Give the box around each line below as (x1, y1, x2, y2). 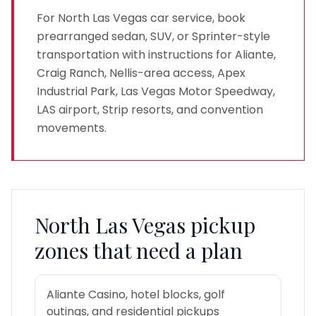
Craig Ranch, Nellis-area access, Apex (37, 65, 245, 81)
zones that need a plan (35, 236, 243, 265)
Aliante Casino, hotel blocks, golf (47, 286, 225, 303)
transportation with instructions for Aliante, (37, 47, 276, 63)
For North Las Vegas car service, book (37, 10, 245, 26)
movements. (37, 120, 107, 136)
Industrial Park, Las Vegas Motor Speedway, (37, 83, 275, 99)
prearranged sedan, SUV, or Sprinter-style (37, 28, 270, 44)
